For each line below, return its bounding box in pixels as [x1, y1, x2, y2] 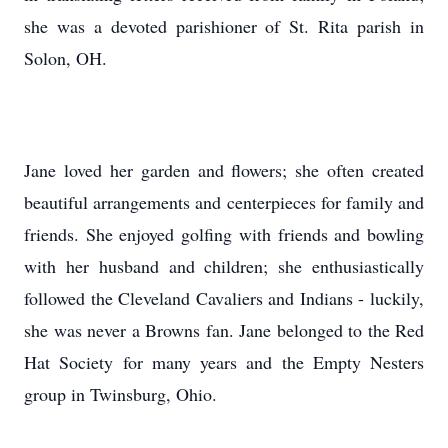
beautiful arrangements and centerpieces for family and [24, 190, 424, 214]
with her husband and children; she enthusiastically [24, 254, 424, 278]
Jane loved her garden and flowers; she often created [24, 158, 424, 182]
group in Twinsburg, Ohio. [24, 382, 217, 406]
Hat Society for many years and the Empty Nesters [24, 350, 424, 374]
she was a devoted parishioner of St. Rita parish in [24, 14, 424, 38]
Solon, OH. [24, 46, 107, 70]
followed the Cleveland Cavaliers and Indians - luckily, [24, 286, 424, 310]
